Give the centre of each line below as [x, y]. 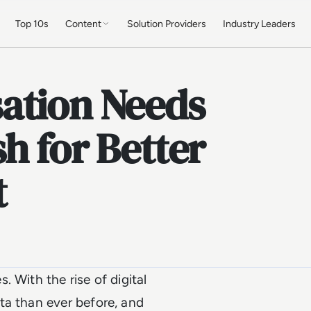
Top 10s [32, 24]
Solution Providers [167, 24]
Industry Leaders [260, 24]
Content [84, 24]
